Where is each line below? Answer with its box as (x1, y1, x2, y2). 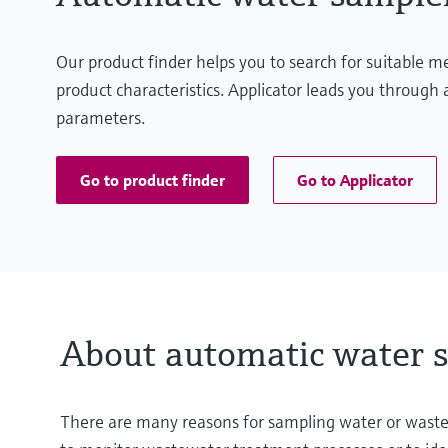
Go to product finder (80, 170, 225, 191)
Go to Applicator (297, 170, 413, 191)
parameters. (56, 106, 145, 130)
